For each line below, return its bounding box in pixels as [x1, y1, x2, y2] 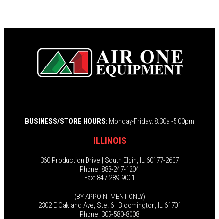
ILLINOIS [93, 135, 126, 147]
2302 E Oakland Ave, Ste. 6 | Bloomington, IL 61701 [38, 201, 181, 210]
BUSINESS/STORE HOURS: [25, 117, 108, 126]
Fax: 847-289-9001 [84, 174, 135, 183]
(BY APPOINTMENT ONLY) [74, 192, 145, 201]
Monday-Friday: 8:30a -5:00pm [108, 117, 194, 126]
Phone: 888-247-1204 [80, 165, 139, 174]
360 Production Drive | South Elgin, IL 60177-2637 [40, 156, 179, 165]
